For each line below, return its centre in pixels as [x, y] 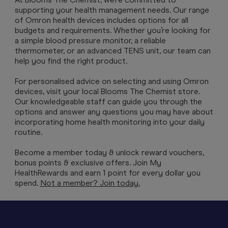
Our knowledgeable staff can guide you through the [108, 102]
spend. [27, 183]
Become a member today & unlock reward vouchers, [109, 152]
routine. [28, 132]
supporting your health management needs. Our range [112, 10]
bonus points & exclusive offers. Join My [88, 163]
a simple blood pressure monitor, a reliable [90, 40]
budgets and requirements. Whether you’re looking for [112, 30]
